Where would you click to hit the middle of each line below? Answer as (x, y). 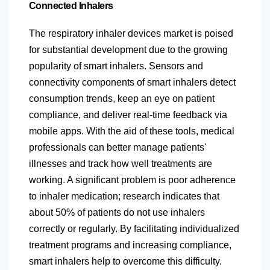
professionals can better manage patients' (118, 148)
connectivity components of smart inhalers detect (132, 83)
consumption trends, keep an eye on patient (122, 99)
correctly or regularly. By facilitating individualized (134, 229)
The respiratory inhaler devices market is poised (131, 34)
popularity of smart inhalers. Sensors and (116, 66)
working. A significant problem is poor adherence (132, 180)
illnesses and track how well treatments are (121, 164)
